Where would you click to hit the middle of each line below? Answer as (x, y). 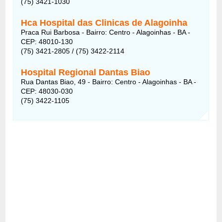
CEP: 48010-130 (47, 41)
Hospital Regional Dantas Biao (86, 72)
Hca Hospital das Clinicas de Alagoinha (104, 23)
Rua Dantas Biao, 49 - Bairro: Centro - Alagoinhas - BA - (109, 82)
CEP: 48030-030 (47, 91)
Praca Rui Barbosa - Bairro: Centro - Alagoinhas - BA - (106, 32)
